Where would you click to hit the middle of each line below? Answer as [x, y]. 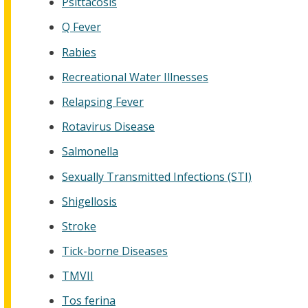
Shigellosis [89, 201]
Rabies [79, 52]
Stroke [79, 226]
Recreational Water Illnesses [135, 77]
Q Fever [81, 27]
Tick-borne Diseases [115, 251]
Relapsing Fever [103, 101]
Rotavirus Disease [108, 127]
